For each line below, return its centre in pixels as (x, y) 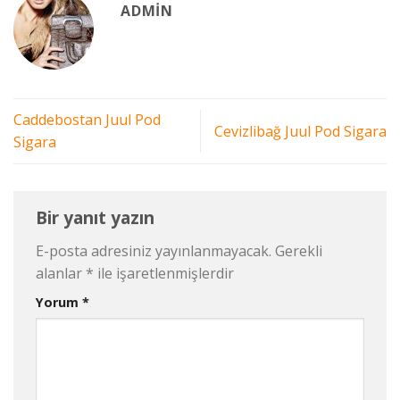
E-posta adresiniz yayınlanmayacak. (154, 250)
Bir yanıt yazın (97, 218)
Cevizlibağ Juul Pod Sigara (300, 131)
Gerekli (299, 250)
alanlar (61, 273)
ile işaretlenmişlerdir (164, 273)
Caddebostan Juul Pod (87, 120)
